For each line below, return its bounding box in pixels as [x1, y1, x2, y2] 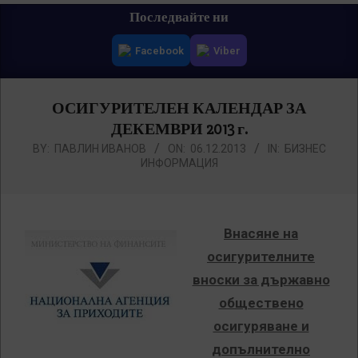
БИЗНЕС [284, 142, 326, 156]
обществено [218, 295, 304, 312]
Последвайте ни [129, 9, 229, 26]
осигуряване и [213, 318, 309, 335]
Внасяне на [224, 225, 298, 242]
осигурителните [207, 249, 315, 265]
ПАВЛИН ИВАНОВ [54, 142, 146, 156]
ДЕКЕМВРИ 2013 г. [110, 119, 248, 140]
